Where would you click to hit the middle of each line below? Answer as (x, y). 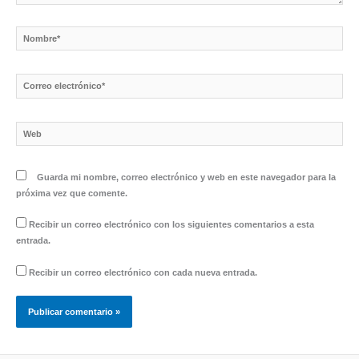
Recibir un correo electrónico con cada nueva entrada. (143, 272)
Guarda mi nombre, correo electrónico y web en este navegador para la (186, 177)
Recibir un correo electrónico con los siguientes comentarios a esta (171, 225)
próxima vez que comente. (72, 194)
